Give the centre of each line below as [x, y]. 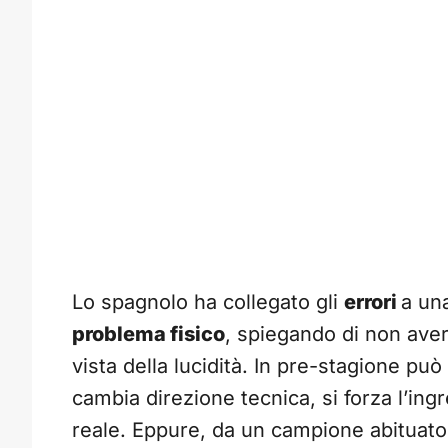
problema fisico [148, 334]
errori [372, 302]
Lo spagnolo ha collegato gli [208, 302]
